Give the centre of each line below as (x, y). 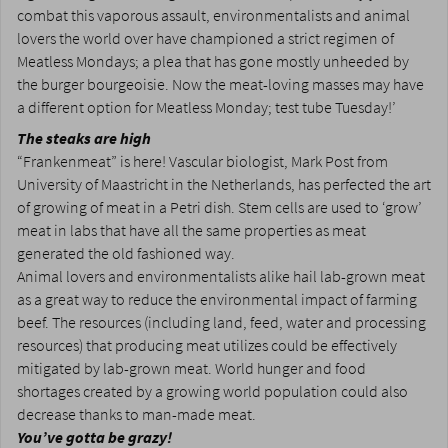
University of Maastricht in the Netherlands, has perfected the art (224, 185)
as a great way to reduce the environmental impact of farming (217, 300)
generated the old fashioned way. (126, 254)
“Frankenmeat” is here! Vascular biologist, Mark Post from (202, 162)
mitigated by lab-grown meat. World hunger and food (191, 369)
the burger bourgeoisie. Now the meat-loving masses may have (220, 85)
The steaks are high (84, 139)
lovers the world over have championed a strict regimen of (205, 39)
